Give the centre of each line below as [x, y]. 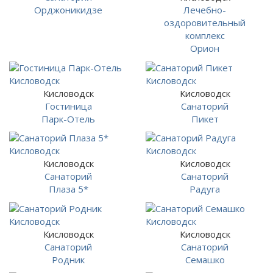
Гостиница [68, 106]
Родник [68, 259]
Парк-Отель [68, 119]
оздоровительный [205, 23]
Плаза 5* [68, 189]
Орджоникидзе [68, 10]
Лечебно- [205, 10]
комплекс [205, 35]
